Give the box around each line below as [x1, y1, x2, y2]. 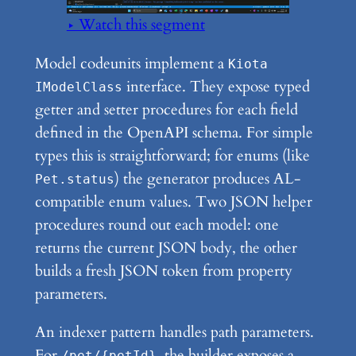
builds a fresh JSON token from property [34, 260, 292, 281]
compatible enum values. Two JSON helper [34, 191, 312, 212]
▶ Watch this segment [66, 14, 205, 36]
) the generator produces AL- [114, 168, 300, 189]
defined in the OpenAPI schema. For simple [34, 122, 313, 143]
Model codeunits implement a [34, 52, 228, 74]
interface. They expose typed [122, 75, 310, 97]
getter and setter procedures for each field [34, 99, 298, 120]
